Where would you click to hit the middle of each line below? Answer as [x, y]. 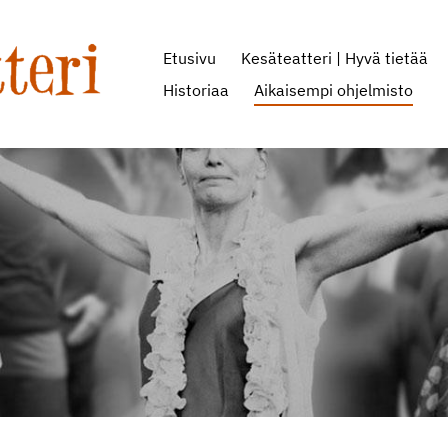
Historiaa [195, 90]
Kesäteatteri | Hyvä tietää [335, 58]
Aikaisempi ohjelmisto [334, 90]
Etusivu [189, 58]
